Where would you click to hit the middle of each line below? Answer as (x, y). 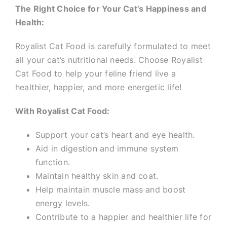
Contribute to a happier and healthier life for (123, 217)
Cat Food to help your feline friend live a (96, 73)
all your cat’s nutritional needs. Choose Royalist (109, 60)
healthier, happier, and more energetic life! (98, 87)
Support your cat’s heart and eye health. (115, 135)
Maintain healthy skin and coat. (97, 176)
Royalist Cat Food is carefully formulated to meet (113, 46)
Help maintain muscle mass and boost (110, 190)
